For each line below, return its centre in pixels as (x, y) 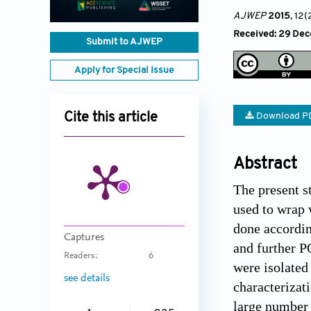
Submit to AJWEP (124, 42)
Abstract (265, 165)
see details (87, 278)
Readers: (81, 257)
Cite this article (111, 118)
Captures (84, 238)
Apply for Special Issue (124, 71)
